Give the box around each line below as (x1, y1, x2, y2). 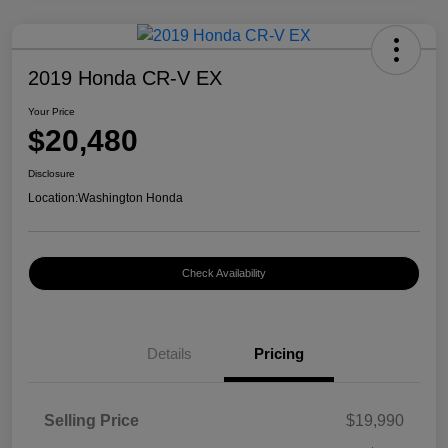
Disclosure (28, 168, 75, 180)
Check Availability (182, 267, 266, 280)
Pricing (254, 345, 304, 363)
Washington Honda (78, 191, 183, 206)
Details (146, 345, 192, 363)
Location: (28, 191, 78, 206)
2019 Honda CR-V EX (28, 67, 222, 90)
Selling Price (44, 412, 139, 430)
